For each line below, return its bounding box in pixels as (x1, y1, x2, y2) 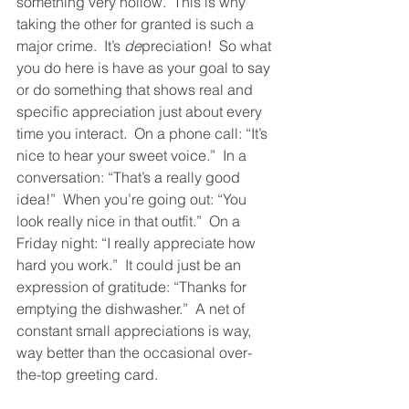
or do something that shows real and (16, 80, 257, 99)
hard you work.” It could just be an (16, 256, 245, 274)
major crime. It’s (16, 37, 124, 55)
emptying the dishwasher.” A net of (16, 299, 248, 318)
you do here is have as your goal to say (16, 58, 274, 77)
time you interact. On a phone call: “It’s (16, 124, 271, 142)
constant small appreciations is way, (16, 321, 255, 340)
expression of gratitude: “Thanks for (16, 278, 250, 296)
